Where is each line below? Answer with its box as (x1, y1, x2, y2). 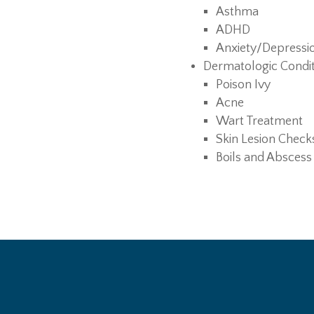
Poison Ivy (216, 78, 271, 93)
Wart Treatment (216, 114, 303, 129)
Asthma (216, 5, 259, 20)
